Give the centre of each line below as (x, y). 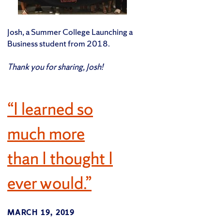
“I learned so (50, 109)
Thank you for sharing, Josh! (55, 66)
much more (46, 133)
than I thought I (60, 158)
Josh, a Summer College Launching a (70, 31)
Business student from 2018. (59, 43)
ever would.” (49, 183)
